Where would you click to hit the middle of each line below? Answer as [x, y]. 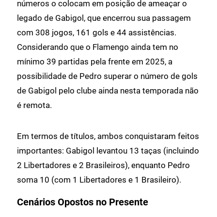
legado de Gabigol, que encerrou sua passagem [104, 18]
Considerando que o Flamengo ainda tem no [98, 47]
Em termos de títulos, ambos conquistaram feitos [108, 136]
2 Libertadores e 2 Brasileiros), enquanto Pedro [103, 165]
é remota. [34, 105]
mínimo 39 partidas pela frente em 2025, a [95, 61]
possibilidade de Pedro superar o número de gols [107, 76]
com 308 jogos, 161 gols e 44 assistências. [97, 32]
